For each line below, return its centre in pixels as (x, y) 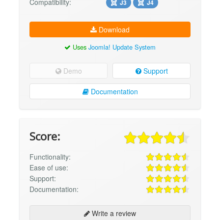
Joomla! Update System (122, 47)
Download (113, 30)
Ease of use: (49, 168)
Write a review (113, 213)
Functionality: (50, 157)
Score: (45, 136)
